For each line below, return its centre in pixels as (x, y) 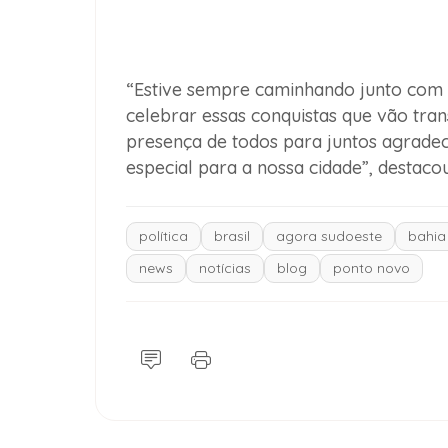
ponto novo (371, 268)
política (163, 236)
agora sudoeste (328, 236)
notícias (224, 268)
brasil (231, 236)
